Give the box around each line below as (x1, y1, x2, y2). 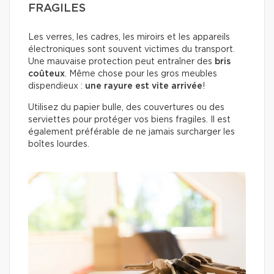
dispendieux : (28, 82, 85, 91)
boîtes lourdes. (28, 140, 89, 149)
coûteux (28, 70, 65, 79)
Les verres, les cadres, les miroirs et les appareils (28, 33, 230, 42)
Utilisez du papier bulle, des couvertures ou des (28, 103, 224, 113)
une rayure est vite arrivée (85, 82, 202, 91)
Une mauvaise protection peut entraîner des (28, 57, 215, 67)
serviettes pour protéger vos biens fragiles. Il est (28, 116, 231, 125)
